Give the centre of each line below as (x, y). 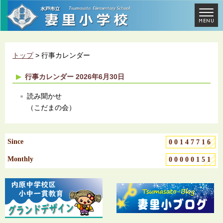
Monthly (20, 159)
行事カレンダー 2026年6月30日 (75, 77)
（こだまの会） (51, 108)
